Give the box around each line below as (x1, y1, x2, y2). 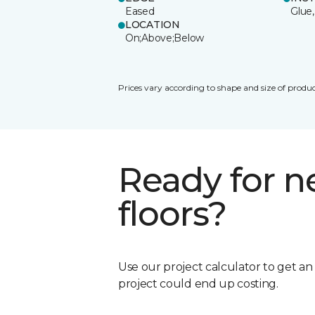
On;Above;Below (125, 31, 205, 44)
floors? (118, 193, 227, 234)
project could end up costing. (118, 276, 278, 290)
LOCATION (125, 18, 180, 31)
